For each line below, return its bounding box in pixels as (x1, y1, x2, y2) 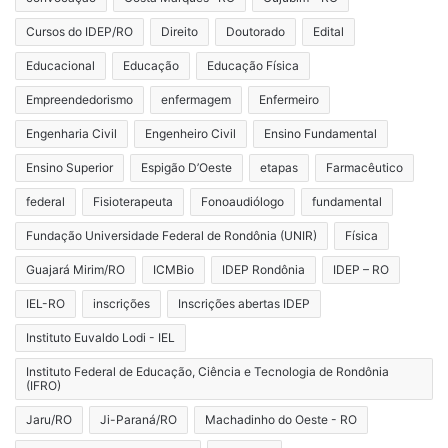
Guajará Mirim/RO (26, 262, 125, 278)
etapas (260, 160, 298, 176)
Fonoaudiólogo (201, 194, 284, 210)
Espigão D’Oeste (141, 160, 232, 176)
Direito (161, 24, 198, 40)
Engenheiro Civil (145, 126, 236, 142)
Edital (313, 24, 344, 40)
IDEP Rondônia (222, 262, 305, 278)
